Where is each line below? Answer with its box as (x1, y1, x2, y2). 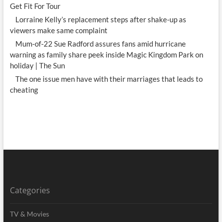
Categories (9, 185, 50, 196)
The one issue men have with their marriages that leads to (15, 74, 203, 83)
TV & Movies (9, 210, 49, 218)
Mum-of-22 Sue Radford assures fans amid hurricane (15, 39, 186, 48)
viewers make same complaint (9, 26, 108, 35)
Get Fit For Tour (9, 1, 60, 10)
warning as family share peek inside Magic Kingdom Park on (9, 50, 203, 59)
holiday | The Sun (9, 61, 65, 70)
